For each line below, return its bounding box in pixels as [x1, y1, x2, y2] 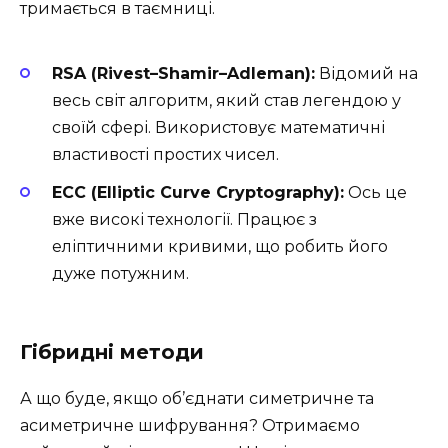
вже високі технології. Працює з [52, 210, 317, 230]
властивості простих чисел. [52, 145, 279, 165]
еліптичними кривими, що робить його [52, 237, 388, 257]
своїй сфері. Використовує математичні [52, 118, 385, 138]
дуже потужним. [52, 264, 189, 284]
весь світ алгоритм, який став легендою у [52, 91, 401, 111]
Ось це [344, 183, 407, 203]
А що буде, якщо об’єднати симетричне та [20, 388, 374, 408]
